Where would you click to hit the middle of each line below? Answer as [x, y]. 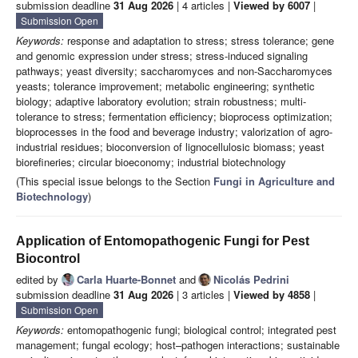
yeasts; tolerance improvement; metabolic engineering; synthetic [165, 86]
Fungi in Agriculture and [274, 181]
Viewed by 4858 [272, 295]
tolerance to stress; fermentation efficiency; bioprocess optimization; [174, 117]
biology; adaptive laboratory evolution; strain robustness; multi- [161, 101]
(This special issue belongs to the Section [115, 181]
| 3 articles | [203, 295]
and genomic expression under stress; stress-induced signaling [162, 56]
